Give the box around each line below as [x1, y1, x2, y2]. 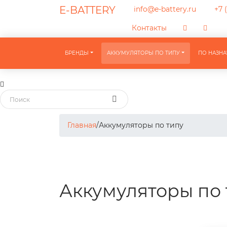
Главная [67, 121, 96, 130]
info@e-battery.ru [132, 5, 196, 14]
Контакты [132, 23, 167, 32]
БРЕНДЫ [65, 50, 89, 56]
